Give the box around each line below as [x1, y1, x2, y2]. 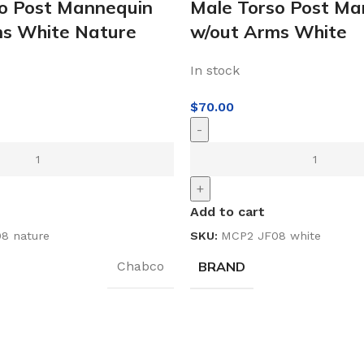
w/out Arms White [190, 19, 347, 43]
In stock [190, 62, 240, 78]
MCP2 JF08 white [221, 228, 321, 242]
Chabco [117, 258, 164, 275]
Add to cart [190, 203, 265, 219]
